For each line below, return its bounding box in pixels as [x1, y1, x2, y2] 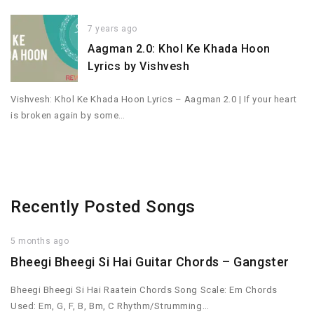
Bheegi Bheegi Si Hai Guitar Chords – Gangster [11, 254, 289, 270]
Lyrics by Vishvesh [88, 60, 190, 74]
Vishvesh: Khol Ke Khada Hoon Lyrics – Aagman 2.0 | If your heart [11, 94, 297, 105]
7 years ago [88, 24, 137, 34]
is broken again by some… [11, 110, 125, 121]
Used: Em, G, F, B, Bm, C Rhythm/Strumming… [11, 300, 210, 311]
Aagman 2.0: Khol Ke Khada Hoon [88, 42, 271, 56]
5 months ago [11, 236, 69, 247]
